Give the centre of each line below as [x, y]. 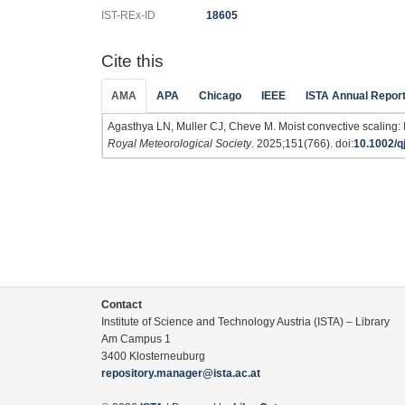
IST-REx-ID [128, 15]
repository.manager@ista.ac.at [181, 373]
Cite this [132, 61]
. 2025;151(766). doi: [302, 144]
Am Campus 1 [136, 339]
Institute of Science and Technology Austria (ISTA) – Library [245, 322]
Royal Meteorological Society [179, 144]
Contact [122, 305]
